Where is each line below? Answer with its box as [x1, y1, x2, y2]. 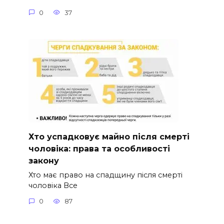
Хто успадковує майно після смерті [28, 131, 189, 141]
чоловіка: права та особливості [28, 143, 170, 153]
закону [28, 155, 59, 165]
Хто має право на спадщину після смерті [28, 170, 182, 179]
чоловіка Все [28, 180, 77, 190]
